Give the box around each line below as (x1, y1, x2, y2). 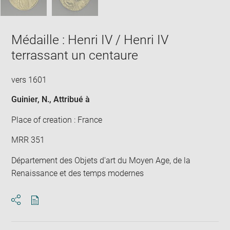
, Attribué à (49, 94, 90, 104)
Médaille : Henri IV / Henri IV (11, 32, 169, 47)
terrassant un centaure (11, 47, 139, 63)
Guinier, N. (11, 94, 50, 104)
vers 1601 (11, 74, 47, 85)
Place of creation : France (11, 114, 103, 125)
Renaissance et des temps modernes (11, 168, 144, 178)
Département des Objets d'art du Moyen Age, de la (11, 155, 191, 165)
